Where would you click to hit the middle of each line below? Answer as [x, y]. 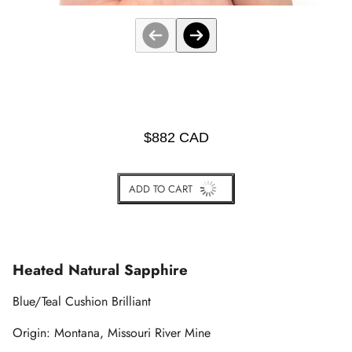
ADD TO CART [160, 189]
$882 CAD [176, 137]
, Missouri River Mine [155, 333]
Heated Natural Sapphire [100, 270]
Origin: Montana [56, 333]
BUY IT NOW [176, 220]
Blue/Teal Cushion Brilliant [82, 301]
